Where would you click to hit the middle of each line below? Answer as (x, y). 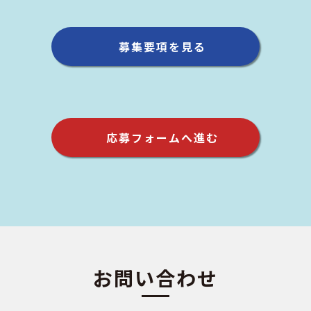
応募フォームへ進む (162, 137)
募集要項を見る (162, 47)
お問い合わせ (155, 278)
